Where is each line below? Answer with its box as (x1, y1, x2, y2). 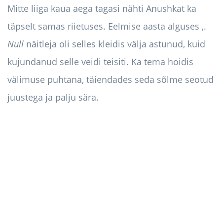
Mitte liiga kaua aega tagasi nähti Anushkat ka (7, 2, 196, 15)
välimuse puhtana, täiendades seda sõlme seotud (7, 74, 214, 86)
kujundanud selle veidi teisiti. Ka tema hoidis (7, 56, 193, 68)
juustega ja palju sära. (7, 91, 99, 104)
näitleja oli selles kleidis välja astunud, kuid (24, 38, 205, 50)
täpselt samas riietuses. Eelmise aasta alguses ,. (7, 20, 206, 33)
